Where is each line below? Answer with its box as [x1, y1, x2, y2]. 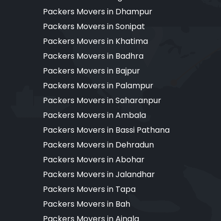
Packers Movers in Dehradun [43, 139, 154, 150]
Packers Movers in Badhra [43, 50, 144, 62]
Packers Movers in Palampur [43, 79, 153, 91]
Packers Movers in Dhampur [43, 5, 152, 17]
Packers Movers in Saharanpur [43, 94, 161, 106]
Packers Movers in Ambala [43, 109, 146, 121]
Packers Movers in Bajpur [43, 65, 140, 76]
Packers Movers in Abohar [43, 153, 145, 165]
